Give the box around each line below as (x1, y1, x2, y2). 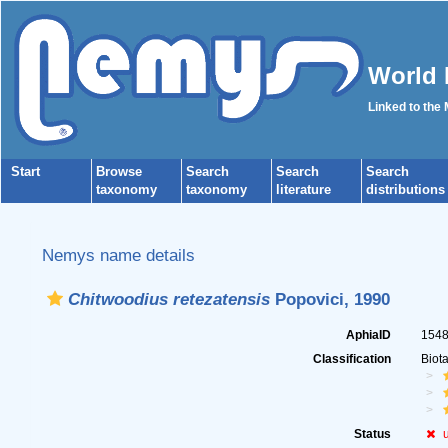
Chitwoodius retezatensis (67, 289, 270, 309)
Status (354, 427, 392, 441)
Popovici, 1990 (269, 289, 390, 309)
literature (276, 182, 331, 197)
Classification (313, 352, 392, 366)
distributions (366, 182, 445, 197)
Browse (96, 164, 142, 179)
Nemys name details (41, 245, 195, 265)
